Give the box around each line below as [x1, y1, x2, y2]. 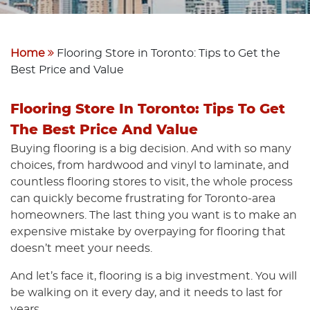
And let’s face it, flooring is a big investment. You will [10, 271, 297, 282]
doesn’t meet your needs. [10, 243, 152, 254]
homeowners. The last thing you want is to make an [10, 210, 297, 221]
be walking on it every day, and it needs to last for [10, 287, 282, 298]
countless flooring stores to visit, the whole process [10, 176, 293, 188]
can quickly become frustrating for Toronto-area [10, 193, 275, 204]
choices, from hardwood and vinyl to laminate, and [10, 160, 289, 171]
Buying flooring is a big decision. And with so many [10, 143, 291, 154]
